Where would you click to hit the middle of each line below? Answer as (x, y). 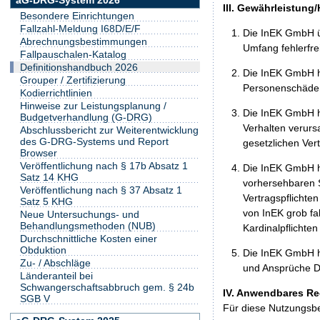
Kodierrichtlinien (56, 92)
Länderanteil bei (56, 275)
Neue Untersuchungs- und (80, 214)
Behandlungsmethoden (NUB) (88, 225)
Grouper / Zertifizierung (73, 80)
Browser (39, 152)
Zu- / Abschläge (55, 262)
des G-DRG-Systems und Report (94, 141)
